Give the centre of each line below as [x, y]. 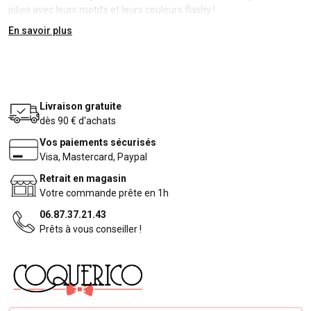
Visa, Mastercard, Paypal [93, 157]
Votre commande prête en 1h [104, 193]
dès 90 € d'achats [78, 120]
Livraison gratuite [81, 106]
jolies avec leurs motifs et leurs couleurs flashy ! [113, 10]
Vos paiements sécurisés [98, 142]
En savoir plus [40, 30]
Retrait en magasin [83, 178]
